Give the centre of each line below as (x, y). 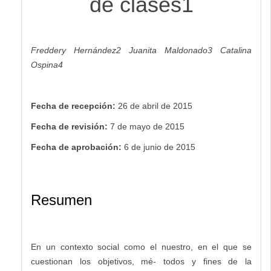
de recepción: (88, 106)
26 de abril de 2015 (155, 106)
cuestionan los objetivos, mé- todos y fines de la (141, 262)
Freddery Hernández (73, 51)
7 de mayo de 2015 (147, 127)
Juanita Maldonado (168, 51)
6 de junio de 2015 (160, 147)
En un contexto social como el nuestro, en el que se (141, 247)
